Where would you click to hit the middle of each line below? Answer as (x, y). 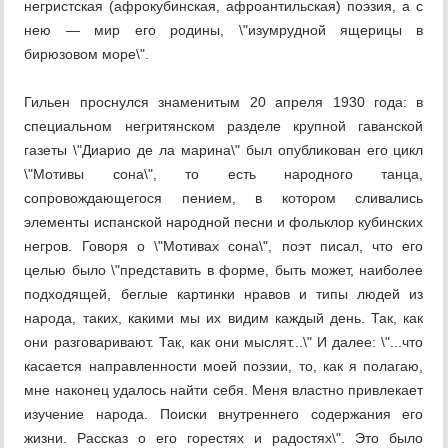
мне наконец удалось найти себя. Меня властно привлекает (224, 390)
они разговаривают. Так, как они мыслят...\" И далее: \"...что (224, 342)
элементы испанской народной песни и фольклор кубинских (224, 222)
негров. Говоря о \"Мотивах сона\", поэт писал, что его (224, 246)
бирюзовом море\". (87, 54)
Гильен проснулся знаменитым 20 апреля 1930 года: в (224, 102)
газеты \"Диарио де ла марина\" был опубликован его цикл (224, 150)
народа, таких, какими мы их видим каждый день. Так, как (224, 318)
